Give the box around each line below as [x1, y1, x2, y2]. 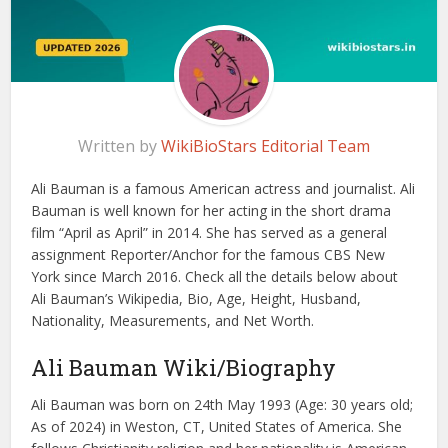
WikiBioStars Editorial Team [161, 135, 370, 158]
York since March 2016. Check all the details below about [31, 267, 399, 287]
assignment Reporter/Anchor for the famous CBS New [31, 245, 386, 265]
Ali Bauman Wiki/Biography [31, 353, 337, 383]
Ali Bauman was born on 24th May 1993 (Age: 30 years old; [31, 395, 414, 415]
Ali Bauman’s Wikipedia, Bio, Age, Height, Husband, [31, 289, 362, 309]
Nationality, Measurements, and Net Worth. [31, 311, 315, 331]
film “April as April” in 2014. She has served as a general [31, 223, 388, 243]
